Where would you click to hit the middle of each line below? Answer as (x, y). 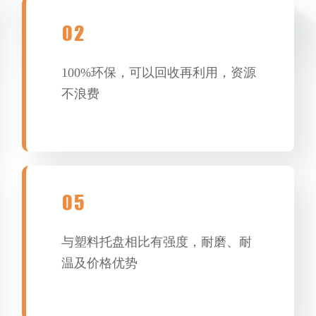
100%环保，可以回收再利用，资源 (159, 73)
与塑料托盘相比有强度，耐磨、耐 (157, 242)
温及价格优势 (100, 263)
